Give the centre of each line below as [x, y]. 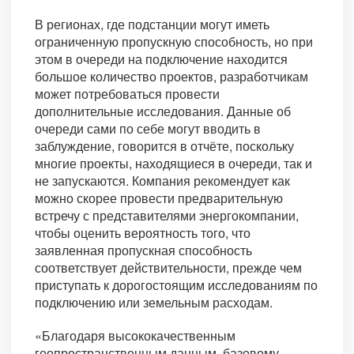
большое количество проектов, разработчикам [171, 77]
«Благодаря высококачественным [135, 336]
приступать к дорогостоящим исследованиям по [176, 285]
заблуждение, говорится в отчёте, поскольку [164, 146]
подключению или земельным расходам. [154, 303]
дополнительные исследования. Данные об [163, 111]
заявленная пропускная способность [143, 250]
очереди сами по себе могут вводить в [148, 129]
